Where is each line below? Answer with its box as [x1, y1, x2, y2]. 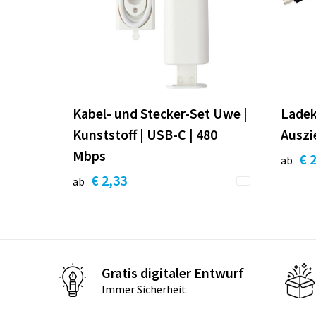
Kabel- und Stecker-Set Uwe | [72, 104, 248, 122]
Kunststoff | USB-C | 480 [72, 125, 217, 143]
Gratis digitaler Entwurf [101, 264, 244, 282]
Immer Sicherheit [101, 282, 186, 297]
